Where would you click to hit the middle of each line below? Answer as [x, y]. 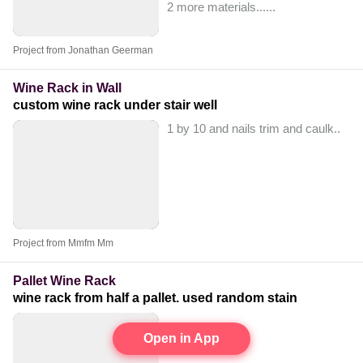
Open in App [181, 338]
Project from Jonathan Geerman [83, 51]
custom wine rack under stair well [115, 105]
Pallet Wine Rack [64, 281]
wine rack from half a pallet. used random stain [155, 298]
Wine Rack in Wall [67, 88]
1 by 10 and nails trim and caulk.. [254, 129]
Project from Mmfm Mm [63, 243]
